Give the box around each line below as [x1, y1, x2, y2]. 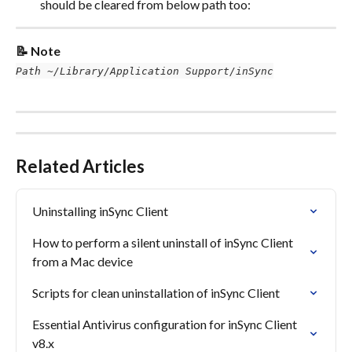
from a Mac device [32, 254, 133, 269]
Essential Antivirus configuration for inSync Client [32, 317, 299, 332]
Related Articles [16, 156, 145, 178]
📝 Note [16, 42, 60, 58]
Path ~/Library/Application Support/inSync [16, 64, 273, 77]
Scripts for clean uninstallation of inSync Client [32, 285, 280, 301]
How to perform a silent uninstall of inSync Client [32, 235, 295, 251]
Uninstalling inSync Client [32, 203, 168, 219]
